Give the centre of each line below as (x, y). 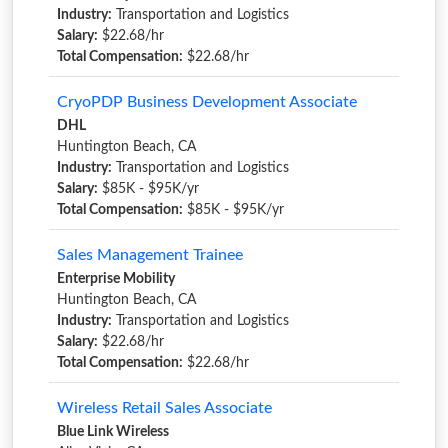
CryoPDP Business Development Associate (207, 101)
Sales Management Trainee (150, 254)
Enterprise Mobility (116, 278)
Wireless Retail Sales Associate (164, 407)
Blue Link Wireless (113, 431)
